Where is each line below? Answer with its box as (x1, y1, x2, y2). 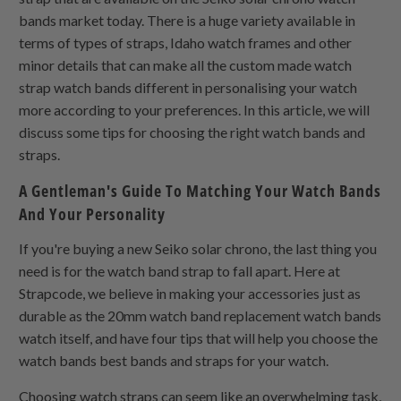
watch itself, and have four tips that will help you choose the (19, 328, 379, 346)
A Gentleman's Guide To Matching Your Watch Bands (19, 179, 382, 201)
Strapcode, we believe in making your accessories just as (19, 284, 362, 302)
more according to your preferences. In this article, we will (19, 100, 371, 118)
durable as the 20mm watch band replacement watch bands (19, 306, 382, 324)
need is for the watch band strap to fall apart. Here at (19, 261, 341, 279)
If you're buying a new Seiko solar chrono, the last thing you (19, 239, 378, 257)
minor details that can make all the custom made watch (19, 55, 353, 73)
